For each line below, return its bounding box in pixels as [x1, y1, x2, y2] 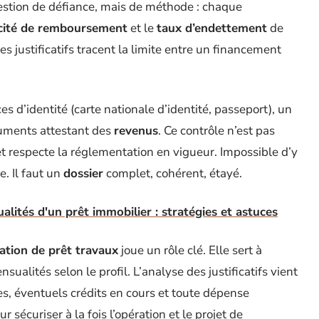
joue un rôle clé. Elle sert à [118, 242, 262, 258]
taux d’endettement [157, 20, 267, 36]
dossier [63, 165, 103, 182]
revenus [114, 122, 158, 139]
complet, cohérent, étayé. [103, 165, 242, 182]
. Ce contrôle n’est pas [158, 122, 275, 139]
